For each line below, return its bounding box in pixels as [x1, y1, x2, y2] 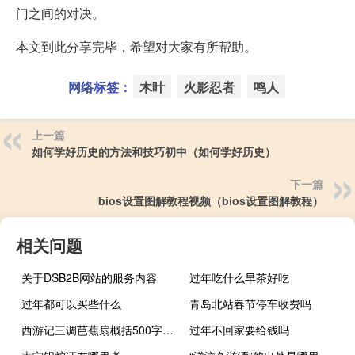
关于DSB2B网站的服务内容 [21, 269, 157, 285]
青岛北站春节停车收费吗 [189, 295, 312, 311]
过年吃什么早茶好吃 [189, 269, 290, 285]
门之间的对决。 [16, 3, 105, 22]
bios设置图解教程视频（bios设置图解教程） [98, 192, 323, 208]
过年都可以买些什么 [21, 295, 121, 311]
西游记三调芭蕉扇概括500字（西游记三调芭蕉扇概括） [162, 321, 174, 338]
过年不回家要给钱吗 [189, 321, 290, 338]
